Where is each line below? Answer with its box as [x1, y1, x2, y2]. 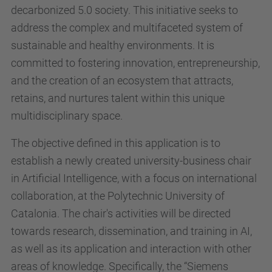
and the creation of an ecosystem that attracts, [11, 74, 233, 87]
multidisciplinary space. [11, 109, 123, 122]
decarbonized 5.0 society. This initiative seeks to [11, 4, 238, 16]
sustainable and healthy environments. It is [11, 39, 214, 52]
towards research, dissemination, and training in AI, [11, 225, 252, 237]
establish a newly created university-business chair [11, 154, 251, 167]
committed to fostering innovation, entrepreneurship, [11, 56, 260, 69]
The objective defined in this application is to [11, 137, 220, 149]
